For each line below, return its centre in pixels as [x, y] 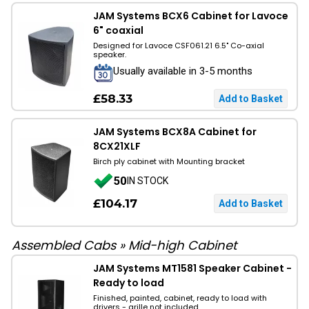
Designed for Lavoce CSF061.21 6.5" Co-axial [179, 46]
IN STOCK [148, 180]
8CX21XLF [117, 146]
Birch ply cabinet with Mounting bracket [169, 161]
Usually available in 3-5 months [183, 71]
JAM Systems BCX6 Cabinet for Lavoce [191, 16]
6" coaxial [118, 30]
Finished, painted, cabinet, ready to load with [180, 298]
